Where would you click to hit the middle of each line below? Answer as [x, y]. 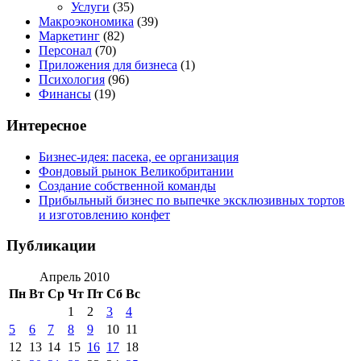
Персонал [65, 51]
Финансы [65, 94]
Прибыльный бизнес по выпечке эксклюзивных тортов [192, 200]
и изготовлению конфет [104, 214]
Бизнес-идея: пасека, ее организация [139, 156]
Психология [72, 80]
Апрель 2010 [75, 277]
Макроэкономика [86, 22]
